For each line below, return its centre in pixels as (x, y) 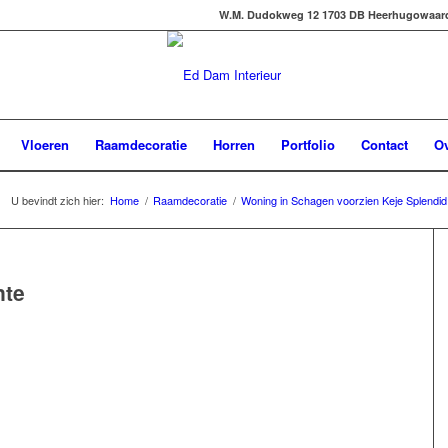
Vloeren (44, 144)
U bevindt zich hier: (57, 200)
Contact (384, 144)
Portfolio (307, 144)
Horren (233, 144)
